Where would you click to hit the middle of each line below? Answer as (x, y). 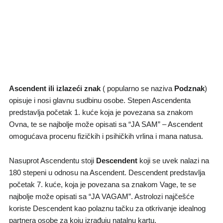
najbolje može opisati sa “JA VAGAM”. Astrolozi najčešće (101, 197)
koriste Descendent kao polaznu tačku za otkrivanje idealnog (107, 209)
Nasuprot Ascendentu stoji (52, 161)
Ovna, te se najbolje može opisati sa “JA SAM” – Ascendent (106, 124)
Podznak (188, 88)
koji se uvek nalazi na (173, 161)
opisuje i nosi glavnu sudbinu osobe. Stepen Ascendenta (100, 100)
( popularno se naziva (136, 88)
